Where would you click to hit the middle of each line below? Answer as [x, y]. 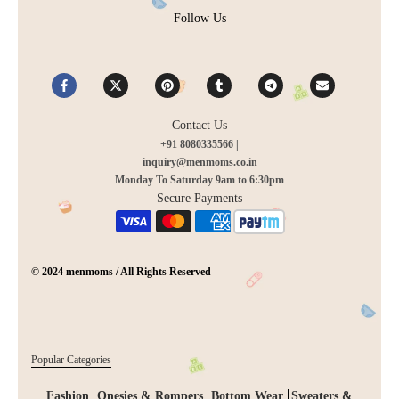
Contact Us [199, 125]
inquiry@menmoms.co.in [199, 162]
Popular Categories [71, 359]
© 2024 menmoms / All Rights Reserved [121, 271]
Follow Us [199, 18]
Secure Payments [199, 198]
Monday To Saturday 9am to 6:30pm [199, 179]
